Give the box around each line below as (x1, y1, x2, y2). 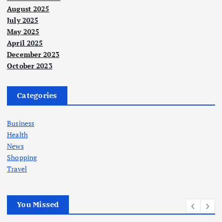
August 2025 (7, 4, 50, 14)
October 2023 (7, 61, 53, 71)
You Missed (17, 200, 59, 210)
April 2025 (7, 38, 43, 48)
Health (7, 130, 28, 140)
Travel (7, 164, 27, 174)
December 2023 (7, 50, 59, 59)
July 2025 (7, 15, 39, 25)
